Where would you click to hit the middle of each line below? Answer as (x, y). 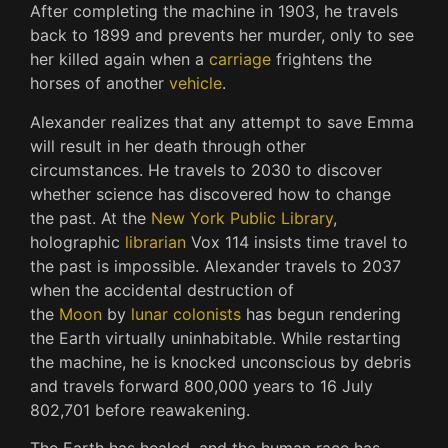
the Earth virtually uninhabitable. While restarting (215, 337)
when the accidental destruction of (162, 289)
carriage (240, 59)
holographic (77, 241)
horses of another (99, 83)
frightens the (321, 59)
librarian (155, 241)
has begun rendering (321, 313)
